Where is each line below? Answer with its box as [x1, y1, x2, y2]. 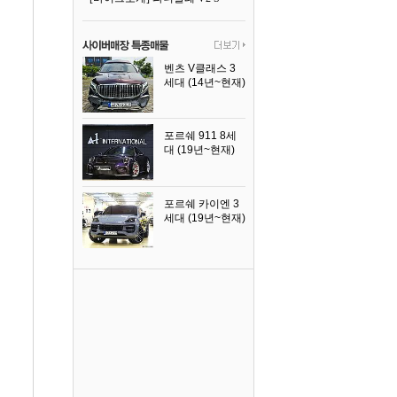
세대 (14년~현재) [163, 76, 245, 89]
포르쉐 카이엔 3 [163, 197, 239, 210]
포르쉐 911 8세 [163, 129, 237, 143]
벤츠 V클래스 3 [163, 62, 236, 74]
